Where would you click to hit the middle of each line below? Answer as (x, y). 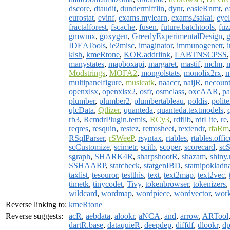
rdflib (182, 119)
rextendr (191, 128)
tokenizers (209, 184)
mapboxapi (126, 64)
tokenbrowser (167, 184)
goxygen (114, 36)
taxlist (78, 175)
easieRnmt (204, 8)
